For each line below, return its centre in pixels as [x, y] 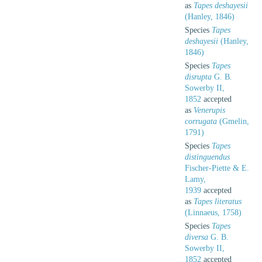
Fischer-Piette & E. [217, 168]
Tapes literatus [218, 201]
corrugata [201, 121]
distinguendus [207, 157]
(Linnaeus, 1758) [213, 212]
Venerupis [209, 110]
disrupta [198, 77]
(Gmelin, [233, 121]
